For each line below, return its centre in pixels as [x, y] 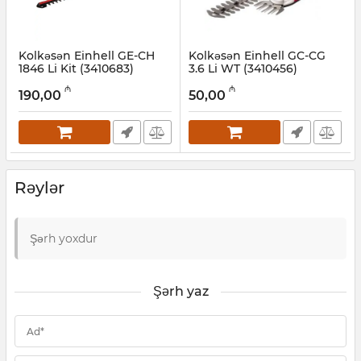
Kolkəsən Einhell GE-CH [87, 55]
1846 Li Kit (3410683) [76, 68]
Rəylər [39, 187]
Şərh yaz [180, 291]
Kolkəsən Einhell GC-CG [257, 55]
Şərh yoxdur [64, 238]
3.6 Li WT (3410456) [243, 68]
